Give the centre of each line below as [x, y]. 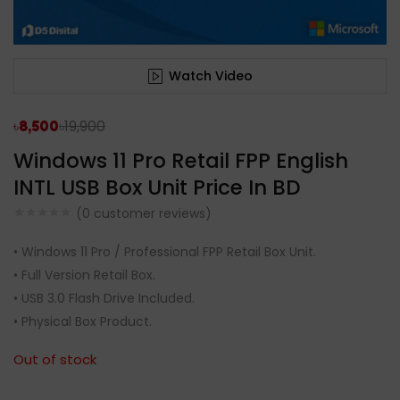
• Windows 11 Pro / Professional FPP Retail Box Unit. [165, 252]
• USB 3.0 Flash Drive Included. [104, 298]
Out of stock [55, 359]
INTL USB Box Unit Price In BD [157, 187]
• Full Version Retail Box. [84, 275]
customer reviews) [151, 214]
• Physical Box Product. [83, 321]
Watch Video [210, 76]
